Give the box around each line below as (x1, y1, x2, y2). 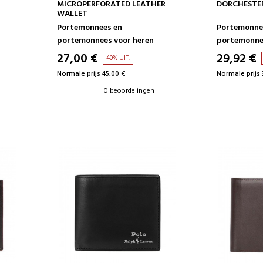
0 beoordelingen (103, 85, 154, 97)
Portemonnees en (56, 21, 122, 35)
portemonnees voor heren (56, 33, 154, 48)
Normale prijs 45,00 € (56, 68, 125, 80)
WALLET (56, 6, 87, 21)
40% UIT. (106, 52, 130, 63)
